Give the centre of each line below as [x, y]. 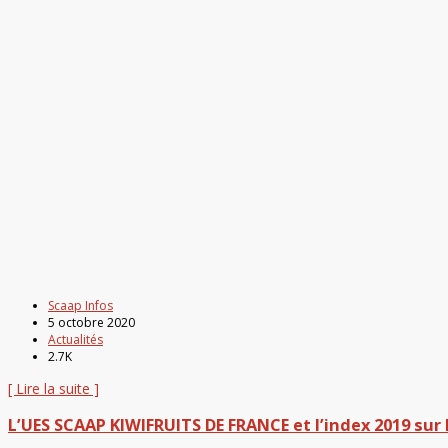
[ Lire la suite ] [53, 388]
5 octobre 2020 [91, 322]
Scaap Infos [80, 305]
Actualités [75, 339]
